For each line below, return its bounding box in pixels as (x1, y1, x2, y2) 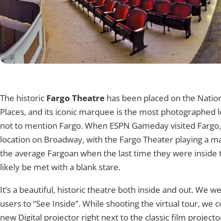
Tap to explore (147, 79, 190, 89)
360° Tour (147, 70, 187, 81)
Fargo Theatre (46, 92, 105, 104)
